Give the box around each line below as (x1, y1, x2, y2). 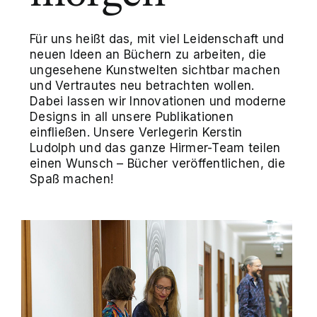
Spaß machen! (30, 172, 114, 187)
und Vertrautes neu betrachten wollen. (30, 79, 255, 93)
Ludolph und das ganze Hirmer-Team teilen (30, 141, 281, 156)
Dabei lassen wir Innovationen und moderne (30, 94, 287, 109)
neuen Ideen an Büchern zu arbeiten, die (30, 47, 267, 62)
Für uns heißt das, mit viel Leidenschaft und (30, 32, 284, 47)
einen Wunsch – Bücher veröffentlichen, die (30, 156, 285, 171)
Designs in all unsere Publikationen (30, 110, 234, 125)
